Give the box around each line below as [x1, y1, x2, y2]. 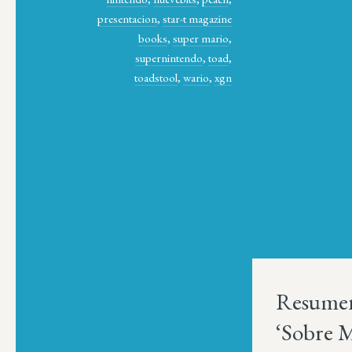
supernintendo [135, 49, 203, 65]
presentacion [97, 10, 158, 26]
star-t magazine [163, 10, 233, 26]
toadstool [134, 69, 178, 85]
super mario [173, 30, 229, 46]
